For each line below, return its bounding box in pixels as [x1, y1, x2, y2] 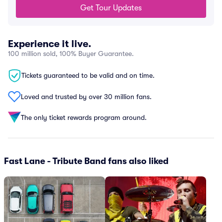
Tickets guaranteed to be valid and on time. [21, 71, 155, 79]
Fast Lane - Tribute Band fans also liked [4, 156, 168, 166]
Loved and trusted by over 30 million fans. [21, 92, 152, 101]
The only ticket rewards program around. [21, 113, 147, 121]
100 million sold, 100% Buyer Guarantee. [8, 50, 134, 57]
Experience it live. [8, 38, 91, 50]
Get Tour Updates [80, 3, 142, 12]
